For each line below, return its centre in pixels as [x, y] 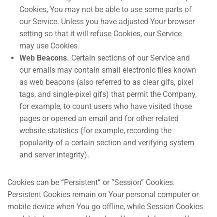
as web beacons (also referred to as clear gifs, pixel [106, 82]
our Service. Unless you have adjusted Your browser [107, 22]
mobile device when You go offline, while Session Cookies [105, 207]
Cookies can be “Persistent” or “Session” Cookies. [91, 182]
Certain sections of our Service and [130, 58]
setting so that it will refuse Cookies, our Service [101, 34]
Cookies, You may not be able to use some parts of [106, 9]
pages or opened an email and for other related [99, 118]
